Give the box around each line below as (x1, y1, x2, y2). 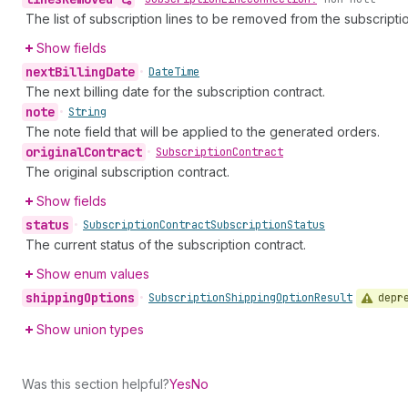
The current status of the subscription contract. (25, 237, 306, 252)
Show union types (36, 321, 144, 337)
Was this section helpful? (22, 375, 169, 392)
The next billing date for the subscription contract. (25, 84, 325, 99)
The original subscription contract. (25, 164, 229, 179)
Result (314, 291, 352, 306)
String (68, 105, 107, 119)
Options (84, 290, 135, 307)
